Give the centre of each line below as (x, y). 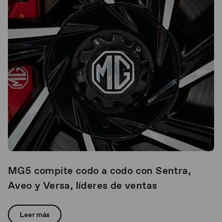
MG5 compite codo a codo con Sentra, (99, 170)
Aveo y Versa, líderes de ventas (83, 185)
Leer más (35, 215)
